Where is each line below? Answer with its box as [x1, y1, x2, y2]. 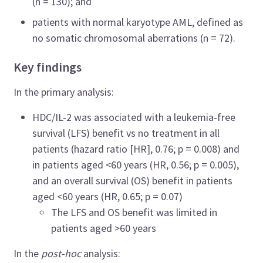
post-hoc [41, 246, 82, 260]
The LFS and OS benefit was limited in [51, 205, 218, 219]
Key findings [14, 59, 82, 75]
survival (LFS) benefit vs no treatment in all [32, 126, 220, 140]
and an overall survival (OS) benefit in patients [32, 173, 233, 187]
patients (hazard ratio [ [32, 141, 134, 156]
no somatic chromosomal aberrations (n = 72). [32, 31, 236, 45]
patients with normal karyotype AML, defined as [32, 15, 244, 29]
